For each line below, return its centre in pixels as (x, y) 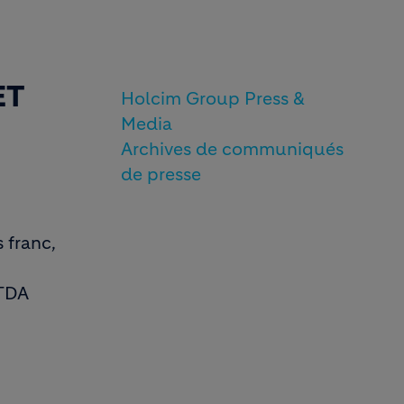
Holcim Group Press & (213, 99)
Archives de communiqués (232, 149)
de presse (161, 174)
